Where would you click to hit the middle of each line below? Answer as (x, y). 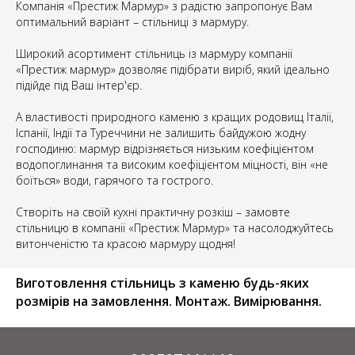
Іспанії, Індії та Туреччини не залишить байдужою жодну (161, 133)
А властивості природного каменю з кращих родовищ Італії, (175, 117)
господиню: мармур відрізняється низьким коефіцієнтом (165, 149)
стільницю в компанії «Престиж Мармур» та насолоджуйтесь (175, 228)
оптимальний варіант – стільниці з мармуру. (132, 22)
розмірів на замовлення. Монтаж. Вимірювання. (169, 302)
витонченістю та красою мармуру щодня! (126, 244)
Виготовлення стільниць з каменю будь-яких (162, 283)
